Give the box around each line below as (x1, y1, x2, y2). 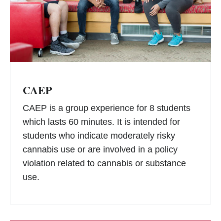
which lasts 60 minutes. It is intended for (23, 116, 180, 127)
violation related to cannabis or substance (23, 158, 186, 168)
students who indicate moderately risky (23, 130, 175, 141)
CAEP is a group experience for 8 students (23, 103, 190, 113)
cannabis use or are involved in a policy (23, 144, 178, 154)
